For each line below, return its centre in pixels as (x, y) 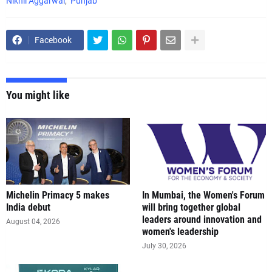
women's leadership (180, 232)
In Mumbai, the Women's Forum (203, 195)
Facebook (53, 40)
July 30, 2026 (164, 246)
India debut (28, 207)
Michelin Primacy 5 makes (58, 195)
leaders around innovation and (202, 219)
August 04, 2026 (33, 222)
